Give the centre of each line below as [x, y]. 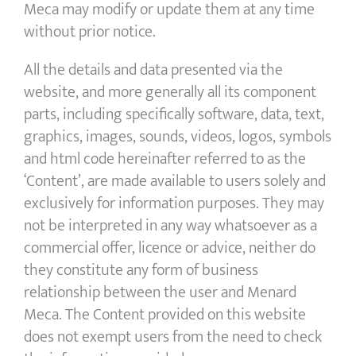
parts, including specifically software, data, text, [174, 115]
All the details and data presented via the [153, 70]
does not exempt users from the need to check [173, 337]
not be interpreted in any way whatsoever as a [170, 226]
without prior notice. [90, 32]
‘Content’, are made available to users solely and [175, 182]
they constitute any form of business [141, 271]
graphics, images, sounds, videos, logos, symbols [178, 137]
